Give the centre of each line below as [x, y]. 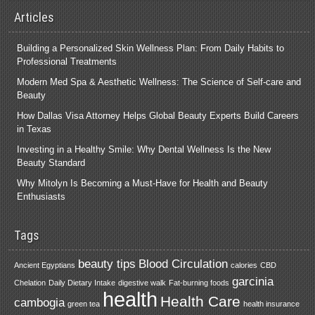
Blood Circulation [184, 264]
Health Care [201, 301]
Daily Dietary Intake [82, 282]
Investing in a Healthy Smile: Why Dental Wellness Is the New [144, 149]
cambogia [40, 302]
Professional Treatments [67, 61]
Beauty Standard [51, 162]
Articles [34, 17]
